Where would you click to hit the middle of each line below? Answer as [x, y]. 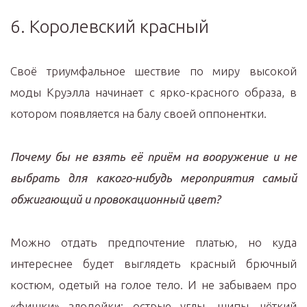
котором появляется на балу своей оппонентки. [138, 113]
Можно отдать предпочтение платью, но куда [153, 242]
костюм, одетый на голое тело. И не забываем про [153, 285]
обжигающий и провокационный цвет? [115, 199]
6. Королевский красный [110, 26]
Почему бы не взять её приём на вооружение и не [153, 157]
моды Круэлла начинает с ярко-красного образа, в [153, 92]
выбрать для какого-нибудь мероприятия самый [153, 178]
